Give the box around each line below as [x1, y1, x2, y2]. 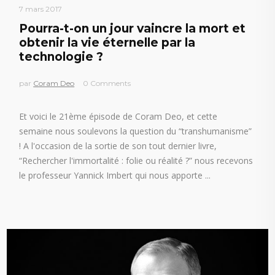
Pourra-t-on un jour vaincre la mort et [19, 21, 246, 36]
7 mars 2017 [19, 4, 63, 14]
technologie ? [19, 50, 104, 64]
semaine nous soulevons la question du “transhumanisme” [19, 125, 252, 137]
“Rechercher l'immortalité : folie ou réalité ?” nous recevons [19, 155, 254, 167]
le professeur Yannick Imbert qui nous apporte [19, 169, 206, 182]
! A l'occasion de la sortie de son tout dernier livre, [19, 140, 217, 152]
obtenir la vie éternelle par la [19, 36, 196, 50]
